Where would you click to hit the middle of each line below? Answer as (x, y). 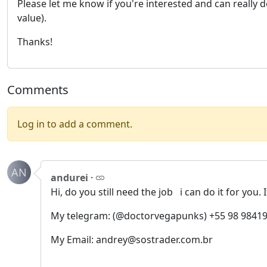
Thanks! (35, 42)
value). (32, 18)
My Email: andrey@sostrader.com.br (132, 240)
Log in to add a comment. (75, 124)
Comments (38, 90)
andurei (69, 178)
